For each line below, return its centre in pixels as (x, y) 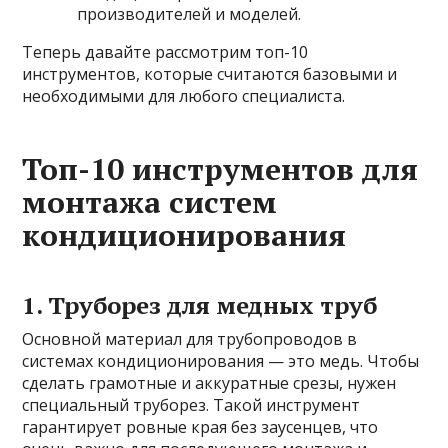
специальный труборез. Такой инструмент (191, 404)
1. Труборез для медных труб (200, 304)
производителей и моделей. (189, 13)
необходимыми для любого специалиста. (184, 95)
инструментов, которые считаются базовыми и (210, 73)
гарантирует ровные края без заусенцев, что (200, 426)
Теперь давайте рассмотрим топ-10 (165, 51)
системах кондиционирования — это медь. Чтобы (221, 360)
